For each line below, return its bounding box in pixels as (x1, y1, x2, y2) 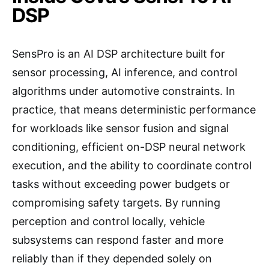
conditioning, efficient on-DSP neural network (12, 141, 246, 153)
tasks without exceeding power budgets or (12, 178, 230, 190)
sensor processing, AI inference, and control (12, 66, 237, 79)
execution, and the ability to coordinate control (12, 159, 252, 172)
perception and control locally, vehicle (12, 215, 205, 228)
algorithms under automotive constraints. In (12, 85, 235, 97)
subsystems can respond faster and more (12, 234, 223, 246)
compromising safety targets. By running (12, 196, 220, 209)
